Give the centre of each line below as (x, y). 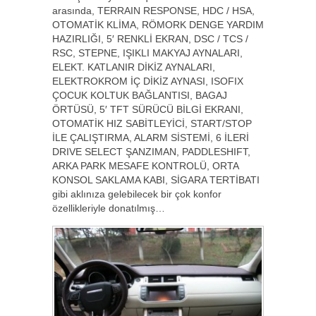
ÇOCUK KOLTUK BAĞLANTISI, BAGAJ (140, 95)
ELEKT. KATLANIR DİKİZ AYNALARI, (134, 67)
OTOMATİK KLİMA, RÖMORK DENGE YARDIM (158, 24)
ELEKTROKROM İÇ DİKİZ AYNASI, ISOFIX (148, 81)
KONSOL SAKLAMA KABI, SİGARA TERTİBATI (156, 180)
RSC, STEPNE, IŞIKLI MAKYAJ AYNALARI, (147, 53)
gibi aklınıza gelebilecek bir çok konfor (137, 194)
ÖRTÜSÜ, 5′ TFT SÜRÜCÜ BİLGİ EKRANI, (148, 109)
